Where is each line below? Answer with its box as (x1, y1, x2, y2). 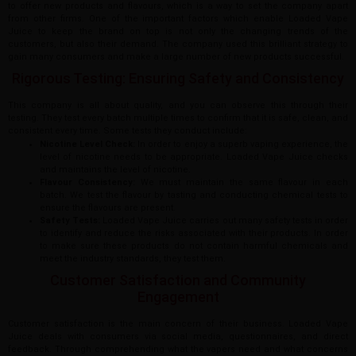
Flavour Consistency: (40, 177, 135, 188)
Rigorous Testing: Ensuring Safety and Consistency (12, 70, 344, 87)
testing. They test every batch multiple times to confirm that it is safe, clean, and (8, 113, 348, 124)
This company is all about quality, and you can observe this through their (8, 100, 348, 111)
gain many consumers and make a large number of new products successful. (8, 52, 344, 63)
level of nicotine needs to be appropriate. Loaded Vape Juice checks (40, 152, 348, 163)
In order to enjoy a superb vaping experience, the (135, 139, 349, 150)
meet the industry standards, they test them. (40, 253, 226, 265)
